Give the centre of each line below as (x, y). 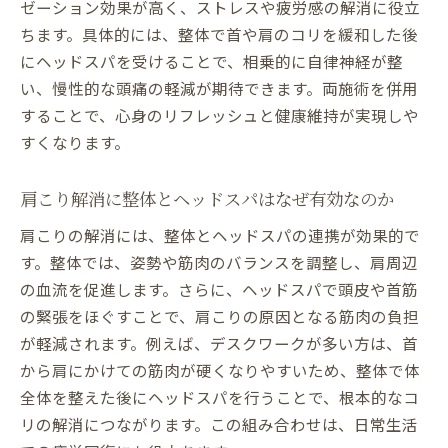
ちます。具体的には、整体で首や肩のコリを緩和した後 (219, 34)
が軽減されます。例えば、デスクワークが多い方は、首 (219, 343)
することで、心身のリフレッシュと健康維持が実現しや (219, 115)
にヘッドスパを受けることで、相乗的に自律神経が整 (211, 61)
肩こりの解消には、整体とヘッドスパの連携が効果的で (220, 235)
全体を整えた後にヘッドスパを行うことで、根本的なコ (219, 397)
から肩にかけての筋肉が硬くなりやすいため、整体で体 (220, 370)
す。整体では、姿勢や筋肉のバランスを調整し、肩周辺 (219, 262)
